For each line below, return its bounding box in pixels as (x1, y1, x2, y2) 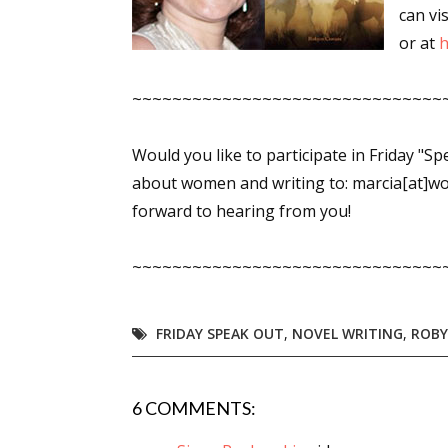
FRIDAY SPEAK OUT (156, 324, 284, 343)
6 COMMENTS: (132, 397, 256, 419)
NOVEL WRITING (292, 324, 403, 343)
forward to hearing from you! (132, 200, 351, 222)
